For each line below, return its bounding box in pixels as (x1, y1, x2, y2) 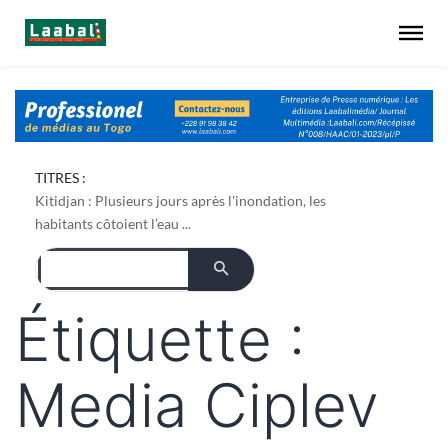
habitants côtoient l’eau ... (35, 214, 191, 232)
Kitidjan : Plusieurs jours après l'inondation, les (35, 191, 326, 209)
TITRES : (35, 168, 86, 186)
